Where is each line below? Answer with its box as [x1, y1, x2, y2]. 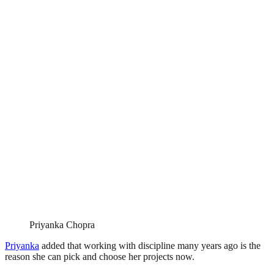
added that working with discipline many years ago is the [39, 240, 261, 251]
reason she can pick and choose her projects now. [5, 251, 194, 262]
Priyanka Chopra [29, 219, 95, 230]
